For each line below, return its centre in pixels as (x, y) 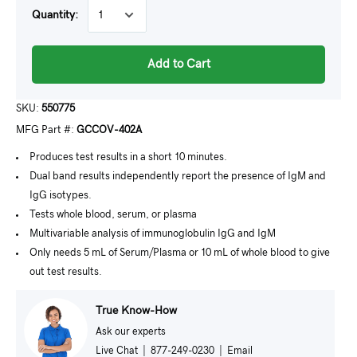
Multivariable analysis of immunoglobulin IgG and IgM (153, 234)
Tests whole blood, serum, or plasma (113, 215)
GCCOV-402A (109, 130)
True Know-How (136, 310)
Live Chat (117, 350)
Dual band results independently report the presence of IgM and (178, 177)
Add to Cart (178, 64)
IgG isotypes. (61, 196)
